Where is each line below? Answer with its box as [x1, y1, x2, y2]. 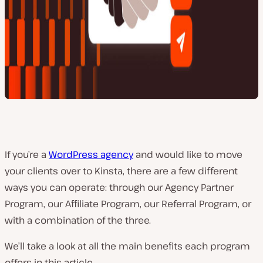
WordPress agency [49, 148, 133, 161]
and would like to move [133, 148, 242, 161]
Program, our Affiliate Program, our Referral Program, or [5, 197, 251, 210]
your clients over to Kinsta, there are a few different [5, 164, 238, 177]
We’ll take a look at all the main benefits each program [5, 240, 250, 252]
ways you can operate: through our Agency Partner [5, 181, 234, 194]
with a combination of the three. [5, 214, 151, 227]
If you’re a [5, 148, 49, 161]
